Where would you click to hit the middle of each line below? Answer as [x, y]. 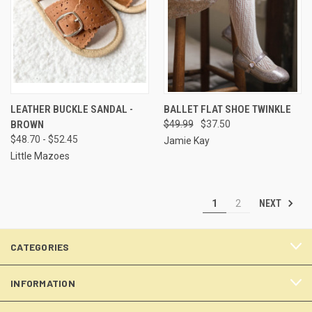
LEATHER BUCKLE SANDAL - [72, 109]
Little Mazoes [40, 156]
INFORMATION [43, 283]
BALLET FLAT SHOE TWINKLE [227, 109]
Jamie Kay [186, 140]
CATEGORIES [40, 247]
